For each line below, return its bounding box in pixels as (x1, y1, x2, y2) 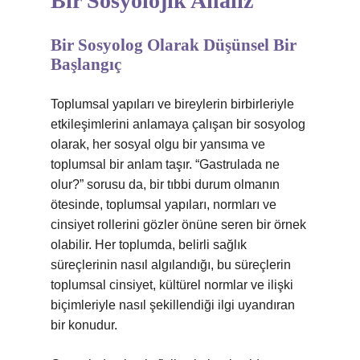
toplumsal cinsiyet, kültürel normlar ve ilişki (51, 278, 293, 292)
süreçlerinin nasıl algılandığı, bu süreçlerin (51, 258, 291, 272)
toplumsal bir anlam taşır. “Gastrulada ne (51, 157, 280, 171)
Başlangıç (51, 55, 121, 74)
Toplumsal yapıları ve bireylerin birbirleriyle (51, 97, 294, 111)
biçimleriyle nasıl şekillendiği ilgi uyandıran (51, 298, 295, 312)
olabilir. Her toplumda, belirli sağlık (51, 238, 247, 252)
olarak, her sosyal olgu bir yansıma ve (51, 137, 265, 151)
